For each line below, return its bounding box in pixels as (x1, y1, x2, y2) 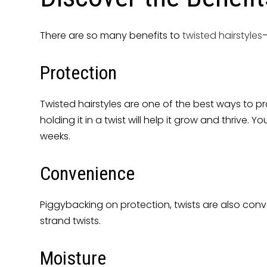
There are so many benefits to (40, 29, 183, 43)
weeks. (40, 129, 71, 144)
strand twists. (40, 214, 101, 228)
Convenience (40, 162, 135, 185)
